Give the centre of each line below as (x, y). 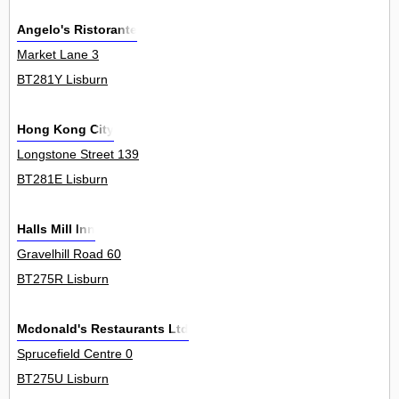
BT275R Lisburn (63, 279)
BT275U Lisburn (63, 379)
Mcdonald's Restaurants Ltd (103, 329)
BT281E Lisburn (62, 179)
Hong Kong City (65, 130)
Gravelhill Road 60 (69, 254)
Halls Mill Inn (56, 229)
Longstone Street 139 (78, 155)
